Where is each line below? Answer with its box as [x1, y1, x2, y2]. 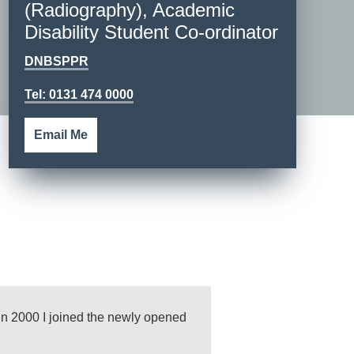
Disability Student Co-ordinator [24, 21, 278, 43]
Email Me [34, 128, 88, 141]
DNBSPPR [24, 55, 88, 68]
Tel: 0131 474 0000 [24, 88, 134, 101]
